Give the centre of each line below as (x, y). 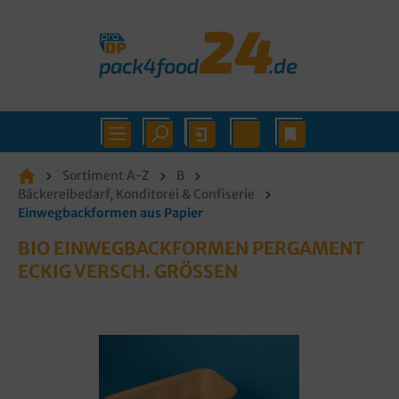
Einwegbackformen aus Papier (110, 213)
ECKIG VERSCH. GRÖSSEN (128, 271)
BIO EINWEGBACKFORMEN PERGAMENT (191, 248)
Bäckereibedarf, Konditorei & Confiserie (136, 194)
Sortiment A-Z (106, 175)
